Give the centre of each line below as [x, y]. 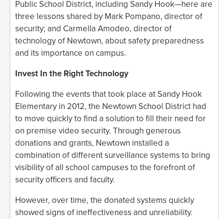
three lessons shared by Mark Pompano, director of [109, 16]
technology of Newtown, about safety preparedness [109, 41]
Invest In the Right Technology [72, 73]
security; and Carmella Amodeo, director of [93, 28]
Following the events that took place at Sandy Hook [109, 94]
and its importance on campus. [71, 53]
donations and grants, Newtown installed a [92, 143]
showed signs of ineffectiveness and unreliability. [104, 212]
